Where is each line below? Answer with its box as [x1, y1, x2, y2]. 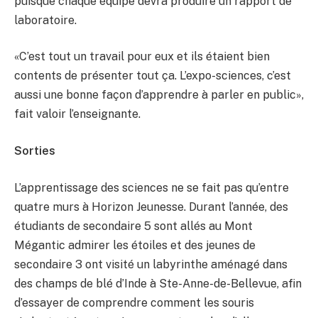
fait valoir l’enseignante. [14, 107, 141, 121]
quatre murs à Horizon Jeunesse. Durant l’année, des [14, 199, 288, 214]
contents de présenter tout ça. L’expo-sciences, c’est [14, 69, 291, 83]
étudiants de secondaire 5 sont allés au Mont [14, 219, 253, 233]
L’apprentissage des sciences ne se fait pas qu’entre [14, 180, 289, 194]
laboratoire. [14, 13, 77, 27]
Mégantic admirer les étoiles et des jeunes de [14, 238, 256, 252]
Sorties [14, 144, 55, 158]
